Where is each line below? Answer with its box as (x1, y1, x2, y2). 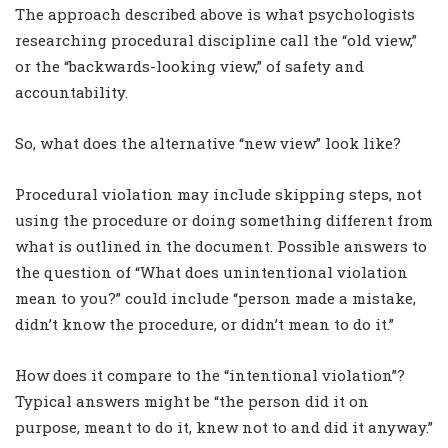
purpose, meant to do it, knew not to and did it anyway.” (15, 417, 433, 438)
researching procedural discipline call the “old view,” (15, 30, 417, 51)
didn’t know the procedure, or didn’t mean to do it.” (15, 314, 394, 335)
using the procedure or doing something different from (15, 210, 433, 231)
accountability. (15, 82, 128, 103)
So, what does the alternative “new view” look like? (15, 133, 401, 154)
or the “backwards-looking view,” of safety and (15, 56, 364, 77)
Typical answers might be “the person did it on (15, 391, 369, 412)
